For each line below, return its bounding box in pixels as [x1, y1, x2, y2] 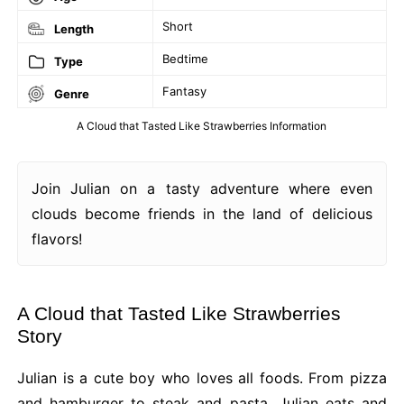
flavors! [31, 229, 82, 248]
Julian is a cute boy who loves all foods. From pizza [16, 368, 388, 387]
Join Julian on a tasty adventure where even [31, 179, 373, 197]
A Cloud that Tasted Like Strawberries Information [77, 118, 327, 133]
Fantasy [161, 83, 207, 98]
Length [53, 21, 94, 36]
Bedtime [161, 50, 208, 66]
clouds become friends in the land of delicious [31, 204, 373, 223]
